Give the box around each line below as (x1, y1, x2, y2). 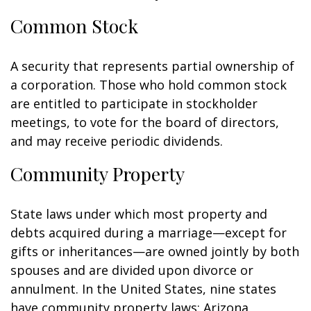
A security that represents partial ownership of (10, 58, 294, 74)
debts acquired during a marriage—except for (10, 224, 287, 241)
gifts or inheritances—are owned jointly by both (10, 243, 299, 260)
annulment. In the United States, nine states (10, 280, 276, 297)
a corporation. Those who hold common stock (10, 76, 287, 93)
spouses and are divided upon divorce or (10, 262, 253, 278)
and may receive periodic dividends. (10, 133, 223, 149)
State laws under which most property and (10, 205, 267, 222)
